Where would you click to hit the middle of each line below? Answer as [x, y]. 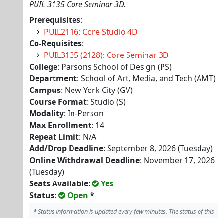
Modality [46, 113]
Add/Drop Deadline [66, 148]
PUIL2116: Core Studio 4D [91, 32]
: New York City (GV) [97, 90]
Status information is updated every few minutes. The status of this [125, 211]
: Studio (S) [106, 102]
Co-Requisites [55, 43]
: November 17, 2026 [177, 160]
